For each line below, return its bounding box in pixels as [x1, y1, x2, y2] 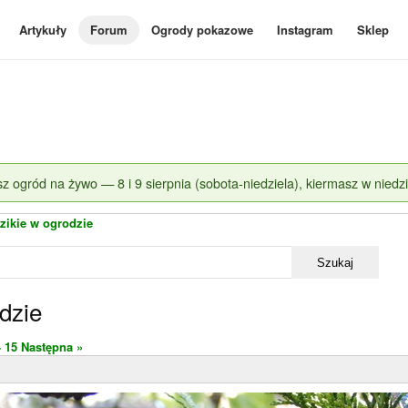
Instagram [277, 21, 333, 38]
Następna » [21, 338, 83, 355]
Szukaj [317, 255, 353, 270]
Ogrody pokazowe [151, 21, 253, 38]
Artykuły [19, 21, 66, 38]
